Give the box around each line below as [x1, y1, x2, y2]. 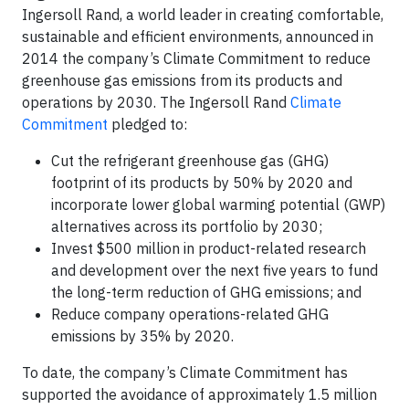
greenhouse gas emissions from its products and [22, 71, 342, 89]
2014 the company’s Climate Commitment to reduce [22, 49, 371, 68]
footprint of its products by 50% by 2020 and [51, 173, 352, 192]
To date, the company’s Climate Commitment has [22, 363, 348, 382]
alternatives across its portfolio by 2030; [51, 217, 322, 236]
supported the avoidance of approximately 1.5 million [22, 385, 377, 404]
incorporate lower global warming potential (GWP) [51, 195, 385, 214]
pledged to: [108, 115, 187, 133]
